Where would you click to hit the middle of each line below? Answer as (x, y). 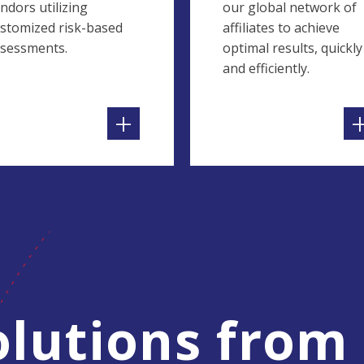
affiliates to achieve (281, 28)
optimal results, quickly (292, 48)
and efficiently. (266, 68)
